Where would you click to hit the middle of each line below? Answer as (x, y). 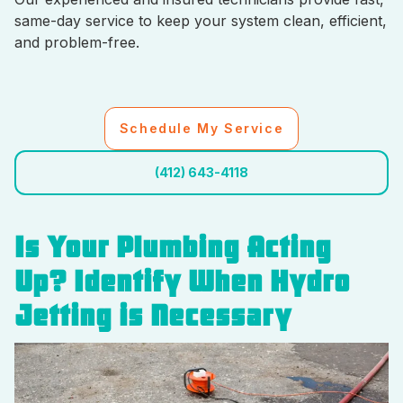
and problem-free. (77, 42)
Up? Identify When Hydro (182, 282)
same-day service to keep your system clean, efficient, (201, 21)
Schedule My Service (201, 128)
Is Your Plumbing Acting (173, 248)
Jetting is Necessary (153, 316)
